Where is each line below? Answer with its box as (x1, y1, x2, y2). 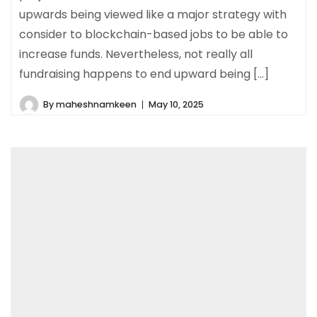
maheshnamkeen (56, 98, 137, 111)
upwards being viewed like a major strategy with (19, 6, 287, 23)
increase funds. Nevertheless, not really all (19, 46, 253, 63)
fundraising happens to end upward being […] (19, 66, 269, 83)
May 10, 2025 (149, 98, 204, 111)
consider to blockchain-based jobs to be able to (19, 26, 288, 43)
